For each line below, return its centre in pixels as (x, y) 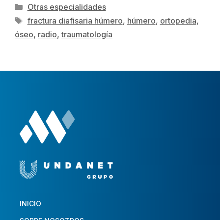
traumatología (87, 34)
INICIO (30, 203)
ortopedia (178, 20)
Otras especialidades (67, 7)
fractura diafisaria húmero (75, 20)
